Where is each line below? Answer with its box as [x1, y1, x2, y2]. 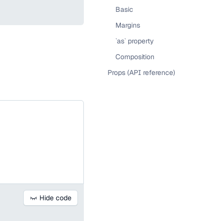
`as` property [115, 37, 154, 45]
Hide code [39, 193, 72, 202]
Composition [115, 52, 154, 61]
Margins [115, 21, 140, 30]
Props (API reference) [108, 68, 175, 77]
